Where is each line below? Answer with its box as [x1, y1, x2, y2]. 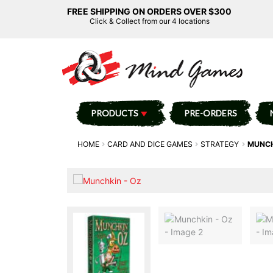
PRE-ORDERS [183, 107, 237, 118]
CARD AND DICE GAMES [107, 139, 193, 149]
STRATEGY [200, 139, 239, 149]
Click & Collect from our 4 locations [89, 16, 210, 26]
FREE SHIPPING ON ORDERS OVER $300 [67, 6, 232, 16]
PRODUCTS [90, 107, 138, 118]
